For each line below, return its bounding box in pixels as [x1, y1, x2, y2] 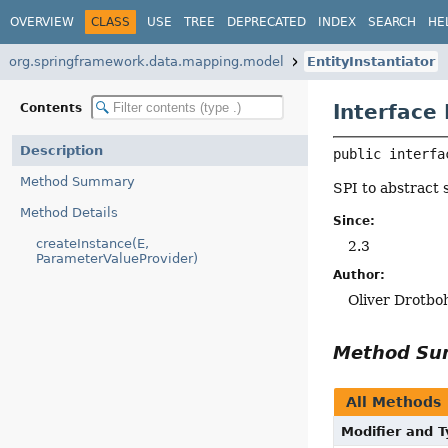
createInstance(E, [36, 236, 149, 251]
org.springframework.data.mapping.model [9, 54, 284, 69]
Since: [333, 214, 376, 229]
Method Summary [20, 174, 135, 189]
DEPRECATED [227, 14, 306, 29]
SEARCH [368, 14, 416, 29]
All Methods [346, 394, 442, 411]
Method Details [20, 205, 118, 220]
